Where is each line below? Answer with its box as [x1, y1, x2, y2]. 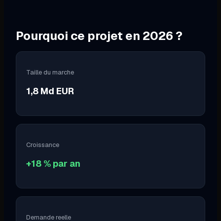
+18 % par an [26, 157, 80, 169]
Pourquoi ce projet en [16, 28, 143, 43]
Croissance [26, 140, 59, 149]
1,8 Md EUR [26, 85, 74, 97]
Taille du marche [26, 68, 74, 76]
